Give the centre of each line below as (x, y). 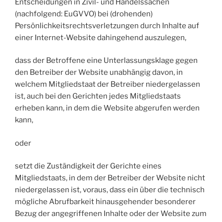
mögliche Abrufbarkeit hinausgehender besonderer (105, 202)
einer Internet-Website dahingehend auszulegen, (101, 37)
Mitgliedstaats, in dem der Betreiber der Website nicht (110, 178)
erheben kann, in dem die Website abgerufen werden (107, 108)
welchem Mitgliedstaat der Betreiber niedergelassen (108, 84)
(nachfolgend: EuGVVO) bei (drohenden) (84, 14)
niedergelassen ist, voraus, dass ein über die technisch (110, 190)
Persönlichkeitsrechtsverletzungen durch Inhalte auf (107, 26)
